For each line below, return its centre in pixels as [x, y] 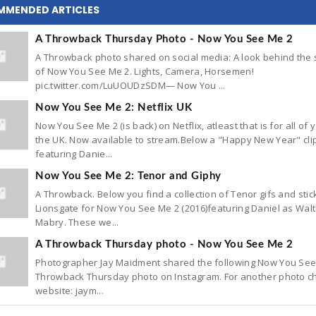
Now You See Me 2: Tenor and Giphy [128, 176]
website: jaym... [69, 291]
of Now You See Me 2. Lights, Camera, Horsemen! [145, 71]
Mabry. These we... [77, 222]
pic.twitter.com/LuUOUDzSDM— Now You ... [130, 85]
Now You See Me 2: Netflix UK [114, 108]
